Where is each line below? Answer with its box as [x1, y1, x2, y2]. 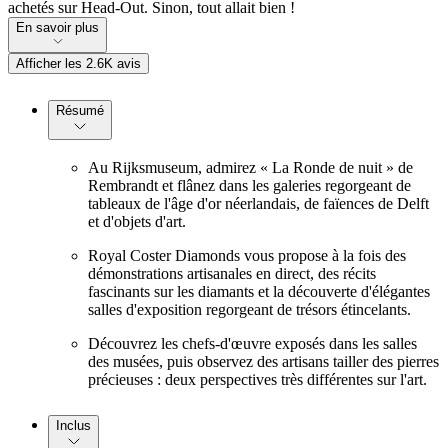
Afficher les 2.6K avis [16, 55, 141, 71]
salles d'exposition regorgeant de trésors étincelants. [88, 301, 411, 319]
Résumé [56, 102, 104, 118]
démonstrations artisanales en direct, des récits [88, 265, 376, 283]
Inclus [56, 418, 91, 434]
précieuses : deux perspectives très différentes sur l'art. [88, 371, 427, 389]
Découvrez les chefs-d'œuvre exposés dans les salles [88, 335, 417, 353]
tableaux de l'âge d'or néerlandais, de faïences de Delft [88, 195, 429, 213]
